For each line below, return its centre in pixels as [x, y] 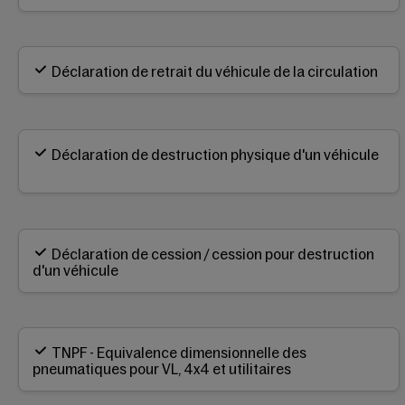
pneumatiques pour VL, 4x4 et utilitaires [162, 369]
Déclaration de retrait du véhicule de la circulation [215, 72]
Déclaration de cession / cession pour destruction [213, 254]
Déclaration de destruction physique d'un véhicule [215, 154]
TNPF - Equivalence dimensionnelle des [179, 353]
